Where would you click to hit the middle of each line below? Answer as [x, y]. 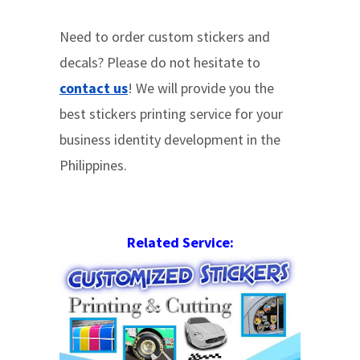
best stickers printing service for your [171, 114]
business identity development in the [170, 139]
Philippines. [93, 165]
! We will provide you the [201, 88]
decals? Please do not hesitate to [160, 62]
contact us [94, 88]
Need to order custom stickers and [165, 37]
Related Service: [180, 242]
